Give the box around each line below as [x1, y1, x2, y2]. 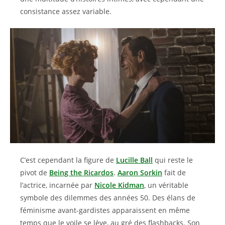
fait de [162, 168, 186, 177]
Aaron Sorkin [118, 168, 162, 177]
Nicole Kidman [94, 180, 144, 190]
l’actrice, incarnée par [20, 180, 94, 190]
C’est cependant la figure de [20, 155, 116, 165]
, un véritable [144, 180, 188, 190]
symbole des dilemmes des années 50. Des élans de [20, 193, 195, 202]
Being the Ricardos [49, 168, 114, 177]
